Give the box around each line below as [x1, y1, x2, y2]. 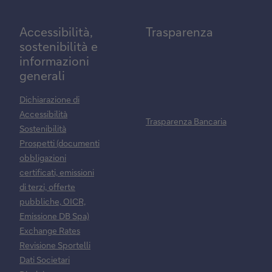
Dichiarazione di [19, 93, 80, 105]
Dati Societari [19, 253, 70, 265]
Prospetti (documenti [19, 137, 100, 149]
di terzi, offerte [19, 180, 75, 192]
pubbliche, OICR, [19, 195, 86, 207]
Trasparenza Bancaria [146, 115, 226, 127]
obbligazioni [19, 151, 66, 163]
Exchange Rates [19, 224, 80, 236]
